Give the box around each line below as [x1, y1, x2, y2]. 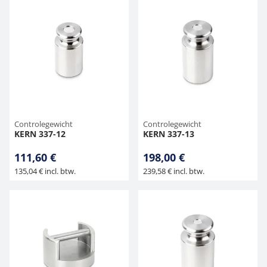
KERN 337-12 [14, 128, 66, 139]
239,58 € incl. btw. [143, 166, 204, 176]
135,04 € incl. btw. [14, 166, 76, 176]
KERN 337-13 [143, 128, 194, 139]
